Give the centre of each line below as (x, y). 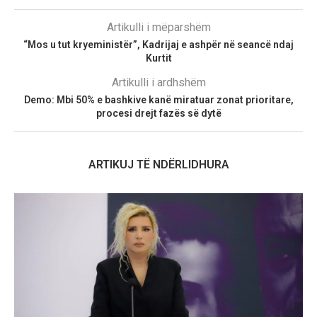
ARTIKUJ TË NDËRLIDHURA (158, 164)
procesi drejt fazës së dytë (158, 113)
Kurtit (158, 58)
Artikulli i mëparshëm (158, 27)
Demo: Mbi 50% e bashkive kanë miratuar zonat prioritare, (158, 99)
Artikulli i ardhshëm (158, 82)
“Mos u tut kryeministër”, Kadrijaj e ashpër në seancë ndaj (158, 44)
